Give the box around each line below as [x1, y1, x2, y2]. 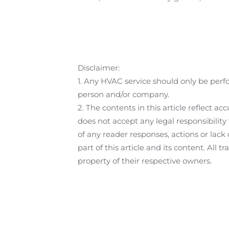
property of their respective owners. [78, 156, 212, 166]
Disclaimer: [78, 63, 120, 73]
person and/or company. [78, 89, 169, 99]
